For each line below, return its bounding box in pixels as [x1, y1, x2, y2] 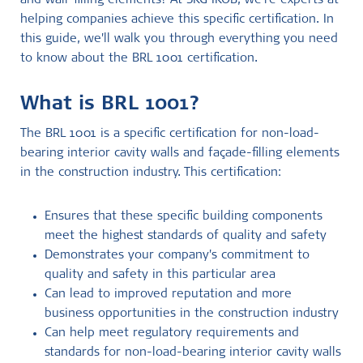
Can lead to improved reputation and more [45, 288, 292, 301]
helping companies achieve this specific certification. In [20, 14, 334, 26]
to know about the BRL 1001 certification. [20, 53, 258, 65]
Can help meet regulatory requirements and [45, 327, 299, 340]
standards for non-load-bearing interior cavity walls [45, 347, 341, 359]
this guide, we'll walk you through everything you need [20, 33, 338, 45]
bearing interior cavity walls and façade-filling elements [20, 147, 340, 160]
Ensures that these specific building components [45, 211, 322, 223]
